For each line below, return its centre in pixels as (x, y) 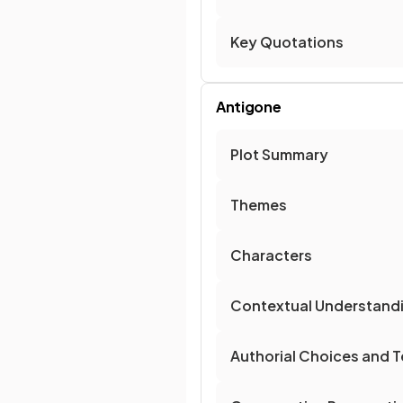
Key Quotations (287, 42)
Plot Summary (279, 154)
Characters (271, 255)
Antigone (249, 107)
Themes (259, 205)
